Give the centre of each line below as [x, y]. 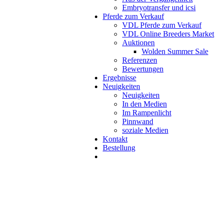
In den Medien [144, 104]
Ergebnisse [119, 78]
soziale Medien [145, 130]
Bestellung [119, 148]
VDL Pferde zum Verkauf [162, 25]
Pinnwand [137, 121]
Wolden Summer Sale [175, 51]
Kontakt [115, 139]
